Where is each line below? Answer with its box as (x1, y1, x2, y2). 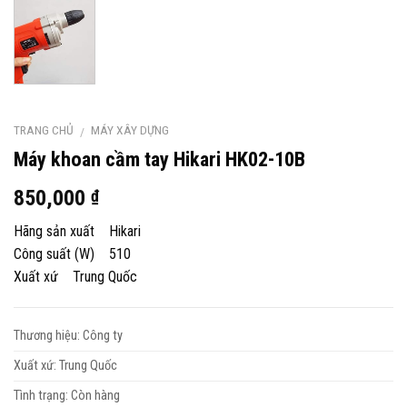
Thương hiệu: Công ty (14, 327, 123, 343)
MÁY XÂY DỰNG (91, 123, 170, 138)
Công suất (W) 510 (14, 245, 131, 263)
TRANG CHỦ (14, 123, 74, 138)
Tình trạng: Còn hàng (14, 387, 120, 403)
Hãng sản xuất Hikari (14, 223, 141, 241)
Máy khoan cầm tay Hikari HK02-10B (14, 147, 305, 172)
